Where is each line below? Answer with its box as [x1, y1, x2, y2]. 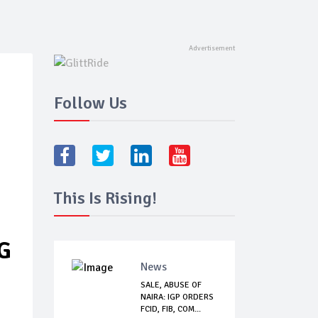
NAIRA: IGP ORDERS [141, 292, 214, 303]
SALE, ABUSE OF [141, 280, 202, 291]
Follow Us [54, 92, 127, 114]
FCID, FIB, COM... [141, 304, 201, 315]
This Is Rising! [54, 187, 157, 209]
